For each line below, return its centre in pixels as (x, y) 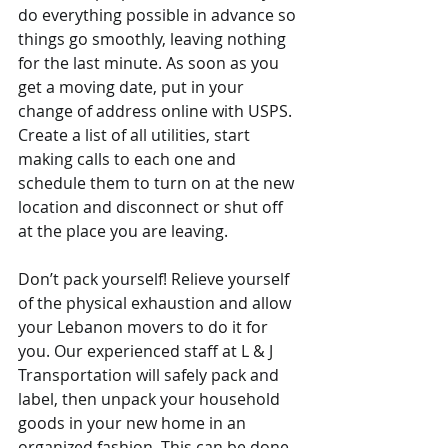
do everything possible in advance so (159, 14)
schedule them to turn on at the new (158, 182)
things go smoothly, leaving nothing (154, 38)
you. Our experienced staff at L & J (147, 350)
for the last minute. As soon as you (150, 62)
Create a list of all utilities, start (136, 134)
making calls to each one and (129, 158)
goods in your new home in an (134, 422)
